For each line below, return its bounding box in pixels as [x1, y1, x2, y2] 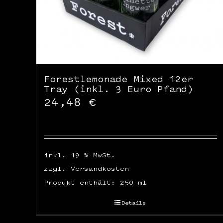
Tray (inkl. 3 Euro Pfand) [44, 82, 193, 95]
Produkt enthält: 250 [44, 178, 138, 187]
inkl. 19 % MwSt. [44, 150, 115, 159]
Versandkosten [71, 163, 129, 173]
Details [121, 198, 146, 207]
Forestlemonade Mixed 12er [44, 72, 193, 85]
